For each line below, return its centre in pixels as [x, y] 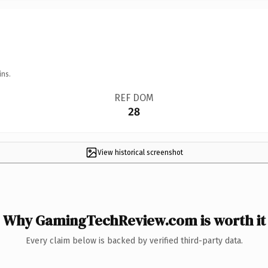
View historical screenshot [140, 152]
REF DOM [134, 98]
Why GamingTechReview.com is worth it [134, 220]
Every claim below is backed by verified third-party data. [134, 240]
